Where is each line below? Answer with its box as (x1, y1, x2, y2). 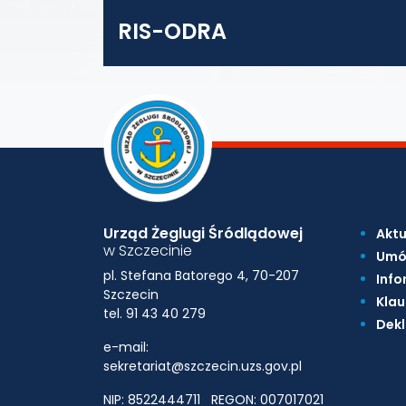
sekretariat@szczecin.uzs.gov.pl (103, 357, 302, 375)
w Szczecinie (103, 240, 192, 261)
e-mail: (103, 338, 149, 356)
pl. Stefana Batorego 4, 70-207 (103, 266, 299, 285)
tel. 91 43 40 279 (103, 304, 206, 323)
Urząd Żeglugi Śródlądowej (103, 223, 303, 244)
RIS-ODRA (118, 16, 227, 46)
